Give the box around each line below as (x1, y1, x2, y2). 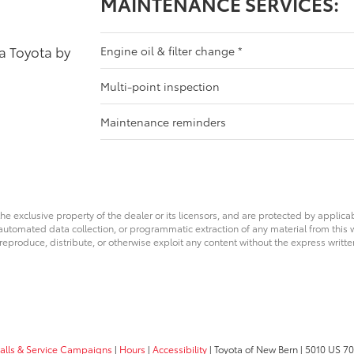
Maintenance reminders (100, 113, 227, 130)
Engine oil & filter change (100, 42, 239, 58)
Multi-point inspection (100, 77, 220, 94)
